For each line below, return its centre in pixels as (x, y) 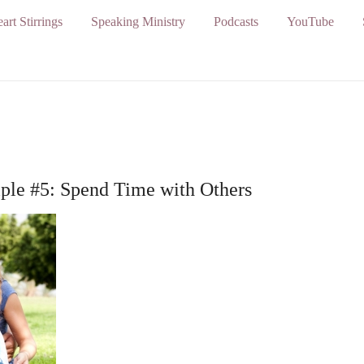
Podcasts (236, 21)
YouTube (310, 21)
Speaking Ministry (138, 21)
